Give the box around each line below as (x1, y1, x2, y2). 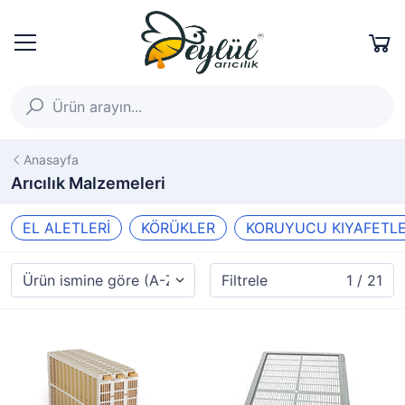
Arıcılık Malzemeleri (11, 174, 165, 193)
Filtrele (221, 271, 268, 289)
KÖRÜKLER (141, 219, 215, 237)
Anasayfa (24, 152, 79, 167)
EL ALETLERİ (23, 219, 110, 237)
